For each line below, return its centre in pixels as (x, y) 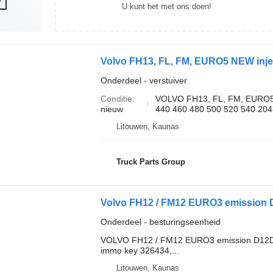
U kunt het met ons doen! (166, 6)
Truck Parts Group (151, 161)
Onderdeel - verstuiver (144, 80)
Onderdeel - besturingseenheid (160, 222)
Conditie (116, 99)
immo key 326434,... (140, 250)
